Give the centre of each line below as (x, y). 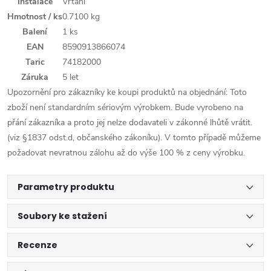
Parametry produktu (66, 187)
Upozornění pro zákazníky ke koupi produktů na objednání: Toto (127, 93)
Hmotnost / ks (35, 17)
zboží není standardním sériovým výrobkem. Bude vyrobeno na (125, 108)
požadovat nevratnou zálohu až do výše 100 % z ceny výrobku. (126, 153)
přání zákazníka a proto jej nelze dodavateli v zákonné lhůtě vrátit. (130, 123)
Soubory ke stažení (62, 216)
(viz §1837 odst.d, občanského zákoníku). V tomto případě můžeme (134, 138)
